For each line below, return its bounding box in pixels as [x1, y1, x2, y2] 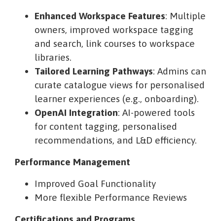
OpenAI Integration [35, 107, 118, 118]
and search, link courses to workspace [35, 38, 195, 49]
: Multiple [165, 10, 206, 22]
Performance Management [15, 156, 130, 168]
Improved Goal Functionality [35, 178, 156, 189]
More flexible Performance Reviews [35, 192, 187, 203]
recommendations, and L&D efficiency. [35, 135, 197, 146]
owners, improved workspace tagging [35, 24, 193, 36]
